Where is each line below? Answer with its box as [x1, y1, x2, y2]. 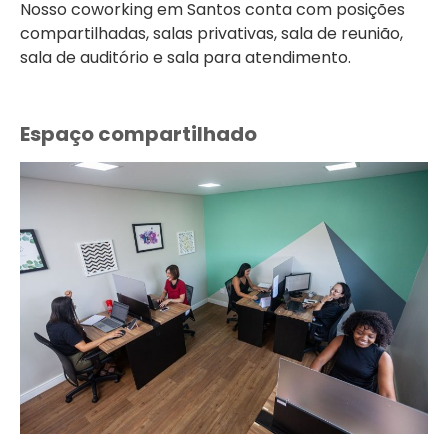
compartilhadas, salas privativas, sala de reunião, [20, 21, 403, 45]
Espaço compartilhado [20, 120, 257, 149]
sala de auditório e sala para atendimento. [20, 45, 351, 69]
